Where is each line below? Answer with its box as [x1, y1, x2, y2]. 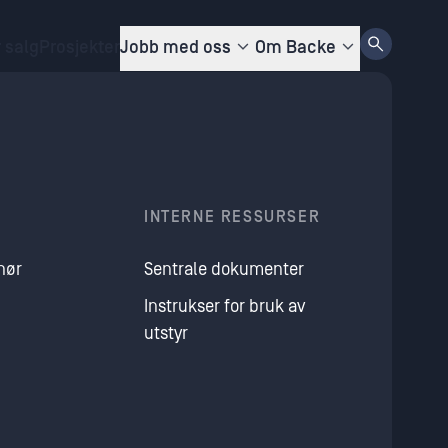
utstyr [144, 323, 188, 344]
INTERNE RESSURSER [144, 208, 321, 226]
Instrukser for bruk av [144, 296, 305, 317]
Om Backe [255, 36, 336, 58]
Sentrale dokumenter [144, 259, 304, 280]
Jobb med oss [120, 36, 231, 58]
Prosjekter [39, 36, 120, 58]
